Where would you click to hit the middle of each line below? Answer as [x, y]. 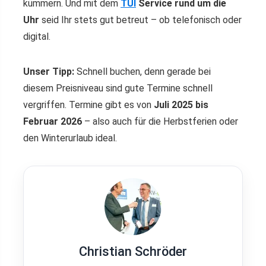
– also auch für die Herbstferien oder [160, 121]
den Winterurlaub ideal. [70, 138]
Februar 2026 [53, 121]
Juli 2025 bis [181, 104]
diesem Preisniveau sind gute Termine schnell [118, 88]
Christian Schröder [133, 251]
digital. [37, 36]
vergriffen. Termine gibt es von [88, 104]
